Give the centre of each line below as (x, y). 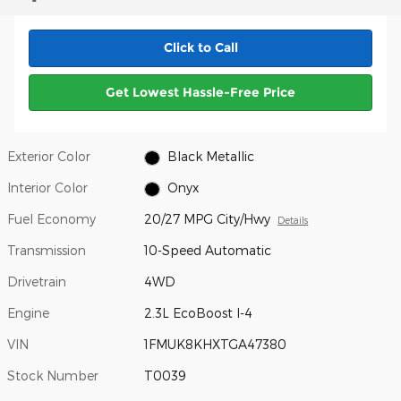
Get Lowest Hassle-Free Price (200, 92)
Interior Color (47, 188)
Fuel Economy (51, 219)
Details (293, 220)
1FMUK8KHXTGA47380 (216, 345)
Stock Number (53, 376)
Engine (28, 313)
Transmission (47, 251)
